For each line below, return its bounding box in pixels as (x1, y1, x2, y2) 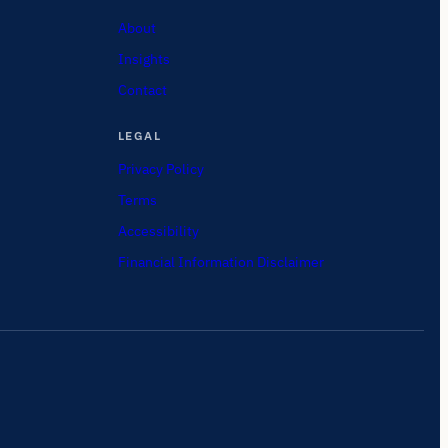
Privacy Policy (117, 159, 204, 178)
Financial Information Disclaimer (117, 252, 324, 271)
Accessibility (117, 221, 199, 240)
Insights (117, 49, 170, 68)
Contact (117, 80, 167, 99)
